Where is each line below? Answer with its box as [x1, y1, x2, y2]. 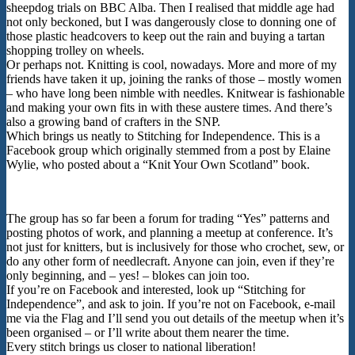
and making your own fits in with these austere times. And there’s [6, 100, 332, 114]
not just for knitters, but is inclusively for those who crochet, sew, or [6, 239, 344, 254]
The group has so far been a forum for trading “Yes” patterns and [6, 211, 330, 225]
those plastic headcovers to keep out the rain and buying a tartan [6, 29, 325, 43]
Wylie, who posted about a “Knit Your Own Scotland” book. [6, 157, 310, 171]
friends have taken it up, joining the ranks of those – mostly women [6, 71, 342, 86]
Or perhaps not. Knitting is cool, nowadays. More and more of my [6, 57, 337, 71]
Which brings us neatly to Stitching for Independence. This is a [6, 128, 320, 143]
